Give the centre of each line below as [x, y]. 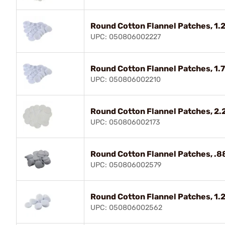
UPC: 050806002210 [126, 80]
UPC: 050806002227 [126, 37]
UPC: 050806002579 [126, 165]
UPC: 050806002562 [126, 208]
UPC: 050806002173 [125, 122]
